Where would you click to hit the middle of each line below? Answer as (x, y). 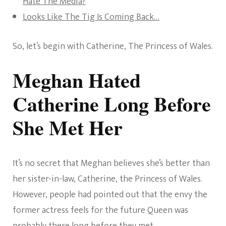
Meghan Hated (77, 80)
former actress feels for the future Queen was (100, 211)
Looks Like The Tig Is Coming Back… (91, 17)
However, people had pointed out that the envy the (110, 195)
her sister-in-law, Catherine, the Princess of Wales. (107, 179)
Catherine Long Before (112, 104)
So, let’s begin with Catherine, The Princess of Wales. (113, 46)
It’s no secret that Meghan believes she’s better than (111, 164)
